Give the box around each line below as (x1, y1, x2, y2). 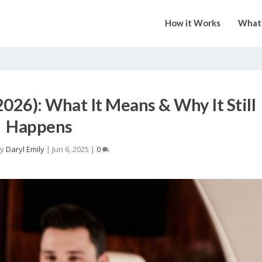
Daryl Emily (6, 143, 45, 154)
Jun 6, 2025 (52, 143, 89, 154)
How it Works (164, 18, 220, 29)
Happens (6, 115, 73, 136)
